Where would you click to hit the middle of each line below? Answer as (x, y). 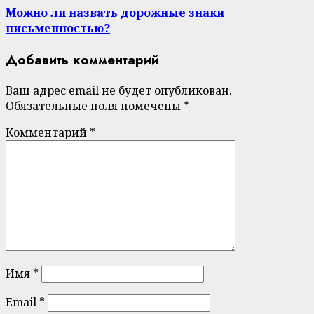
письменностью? (58, 28)
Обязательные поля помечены (95, 105)
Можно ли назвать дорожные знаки (115, 12)
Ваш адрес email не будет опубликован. (119, 90)
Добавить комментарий (82, 60)
